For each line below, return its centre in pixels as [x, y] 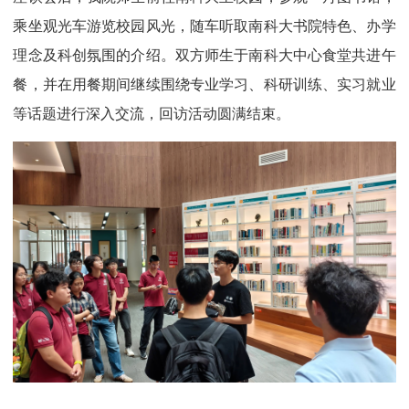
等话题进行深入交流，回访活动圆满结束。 [152, 114]
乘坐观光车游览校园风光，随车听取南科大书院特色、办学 [204, 26]
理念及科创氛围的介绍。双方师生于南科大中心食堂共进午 [204, 55]
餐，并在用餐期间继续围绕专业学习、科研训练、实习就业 [204, 84]
